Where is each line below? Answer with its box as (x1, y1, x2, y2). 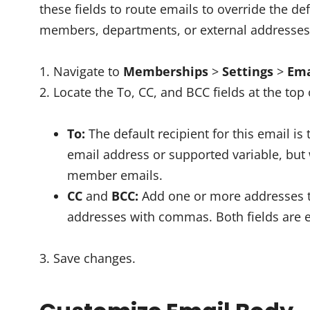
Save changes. (53, 250, 136, 266)
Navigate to (53, 63, 123, 80)
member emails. (67, 167, 163, 183)
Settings (222, 63, 273, 80)
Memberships (123, 63, 208, 80)
